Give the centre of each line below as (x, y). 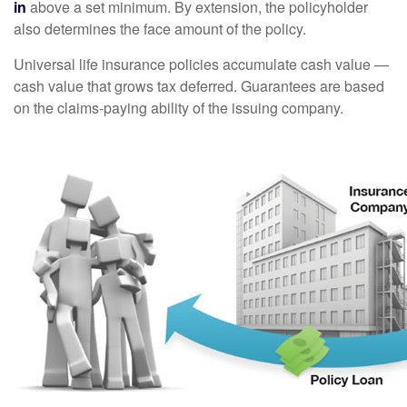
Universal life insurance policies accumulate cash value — (201, 64)
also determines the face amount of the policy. (160, 28)
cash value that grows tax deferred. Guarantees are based (199, 85)
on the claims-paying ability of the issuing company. (179, 107)
